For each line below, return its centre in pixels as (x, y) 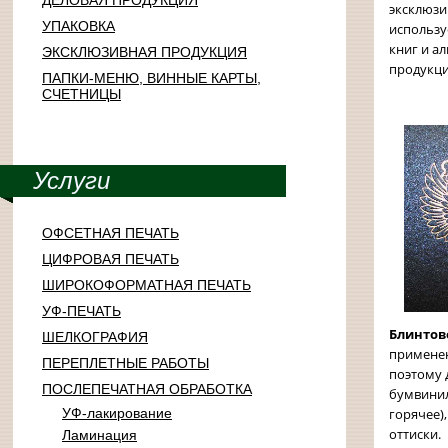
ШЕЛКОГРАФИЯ (95, 337)
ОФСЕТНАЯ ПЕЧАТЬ (110, 233)
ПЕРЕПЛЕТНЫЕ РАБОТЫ (125, 363)
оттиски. (415, 433)
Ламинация (99, 435)
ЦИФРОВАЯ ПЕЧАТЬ (110, 259)
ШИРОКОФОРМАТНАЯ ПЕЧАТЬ (146, 285)
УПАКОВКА (78, 26)
